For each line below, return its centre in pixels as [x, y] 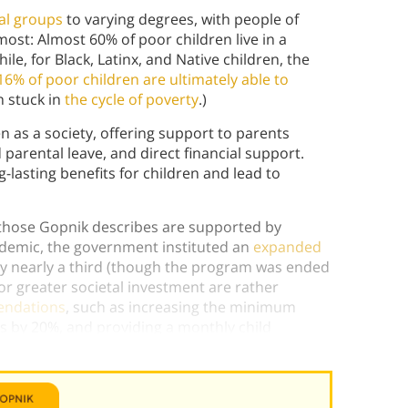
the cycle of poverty [132, 100]
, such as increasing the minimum [181, 307]
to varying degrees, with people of [181, 20]
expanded [287, 247]
